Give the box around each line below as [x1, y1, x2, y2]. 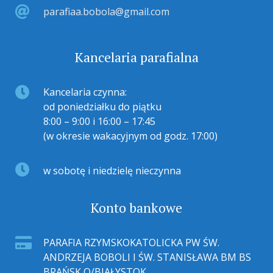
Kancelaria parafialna [74, 48, 199, 66]
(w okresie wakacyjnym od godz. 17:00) [43, 129, 218, 143]
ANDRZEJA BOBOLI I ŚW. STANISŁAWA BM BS [43, 250, 251, 264]
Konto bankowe [91, 199, 182, 217]
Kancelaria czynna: [43, 85, 127, 99]
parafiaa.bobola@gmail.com [43, 5, 169, 19]
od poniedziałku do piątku [43, 100, 161, 114]
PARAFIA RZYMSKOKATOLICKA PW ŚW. [43, 236, 219, 250]
